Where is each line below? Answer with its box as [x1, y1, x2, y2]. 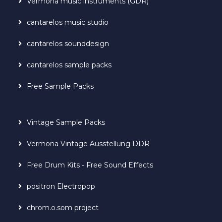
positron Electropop [27, 181, 96, 191]
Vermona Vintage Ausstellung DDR [27, 139, 150, 148]
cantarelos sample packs [27, 60, 112, 69]
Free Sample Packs [27, 81, 94, 91]
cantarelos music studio [27, 17, 109, 27]
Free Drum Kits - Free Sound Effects [27, 160, 154, 169]
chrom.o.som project [27, 203, 99, 212]
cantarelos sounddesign [27, 39, 110, 48]
